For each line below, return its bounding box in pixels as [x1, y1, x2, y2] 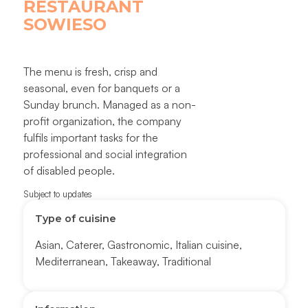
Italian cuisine [175, 238, 240, 252]
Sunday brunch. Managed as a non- [23, 98, 196, 112]
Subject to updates [23, 188, 92, 199]
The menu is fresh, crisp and [23, 65, 157, 79]
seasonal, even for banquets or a [23, 81, 180, 96]
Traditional [162, 254, 212, 269]
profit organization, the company [23, 114, 181, 129]
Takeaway [111, 254, 157, 269]
